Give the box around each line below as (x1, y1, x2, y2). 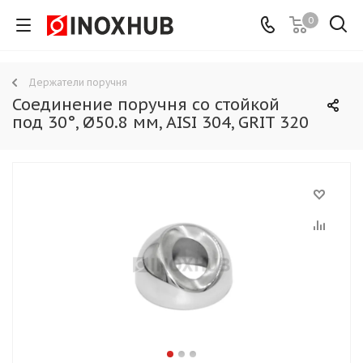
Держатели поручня (28, 76, 127, 88)
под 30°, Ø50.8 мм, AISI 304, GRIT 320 (12, 112, 309, 133)
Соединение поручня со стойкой (12, 94, 280, 115)
